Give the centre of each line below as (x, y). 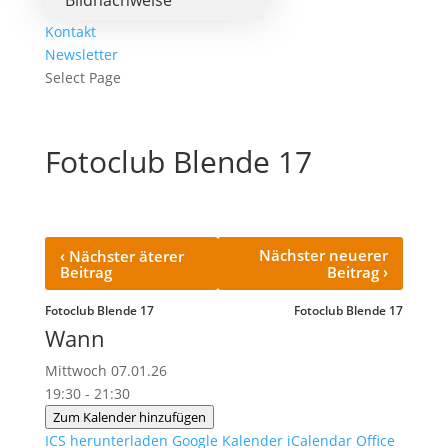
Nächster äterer (124, 256)
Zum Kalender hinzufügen (129, 417)
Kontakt (70, 31)
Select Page (82, 77)
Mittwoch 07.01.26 (113, 370)
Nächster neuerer (324, 255)
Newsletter (81, 54)
